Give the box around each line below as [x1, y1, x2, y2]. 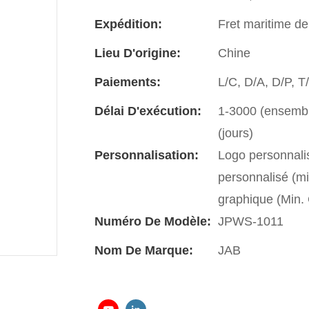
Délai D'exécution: [94, 103, 201, 118]
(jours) [218, 126, 253, 140]
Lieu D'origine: [94, 46, 181, 60]
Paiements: [94, 74, 161, 89]
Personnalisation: [94, 148, 199, 162]
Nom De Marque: [94, 243, 193, 257]
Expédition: [94, 17, 162, 31]
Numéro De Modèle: [94, 214, 211, 228]
